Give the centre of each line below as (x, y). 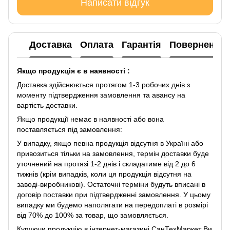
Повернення (198, 45)
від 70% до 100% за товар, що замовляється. (93, 215)
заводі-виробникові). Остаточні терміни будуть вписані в (111, 184)
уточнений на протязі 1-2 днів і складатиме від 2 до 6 (106, 164)
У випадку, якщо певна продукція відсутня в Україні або (110, 143)
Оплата (97, 45)
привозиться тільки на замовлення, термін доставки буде (113, 153)
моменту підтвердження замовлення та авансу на (101, 95)
